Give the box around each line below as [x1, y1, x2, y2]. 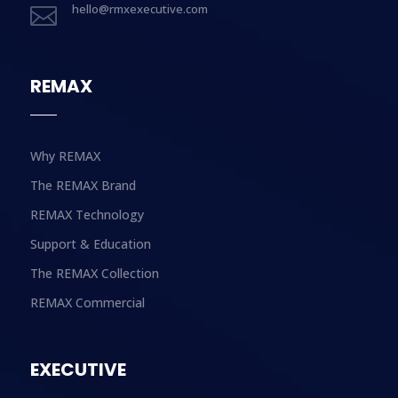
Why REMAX [29, 147, 100, 164]
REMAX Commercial [29, 293, 145, 311]
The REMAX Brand [29, 176, 136, 194]
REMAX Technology [29, 205, 144, 223]
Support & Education [29, 235, 151, 252]
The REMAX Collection [29, 264, 159, 282]
